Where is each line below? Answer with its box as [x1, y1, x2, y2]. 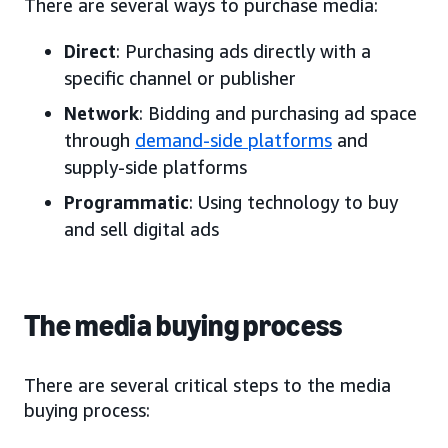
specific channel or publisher [64, 66, 296, 89]
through [64, 128, 135, 151]
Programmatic [64, 190, 189, 213]
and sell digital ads [64, 217, 219, 240]
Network [64, 101, 139, 124]
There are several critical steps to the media [24, 373, 391, 396]
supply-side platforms [64, 155, 247, 178]
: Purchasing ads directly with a [116, 39, 371, 62]
